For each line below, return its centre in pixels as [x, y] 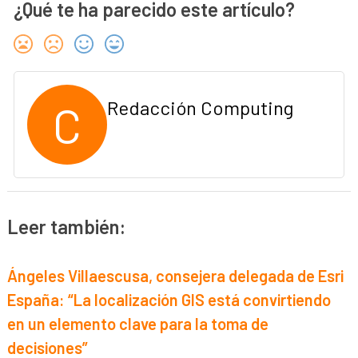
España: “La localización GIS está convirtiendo [169, 300]
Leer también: [67, 226]
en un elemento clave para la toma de [138, 324]
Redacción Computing [201, 107]
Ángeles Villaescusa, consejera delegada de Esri [176, 276]
